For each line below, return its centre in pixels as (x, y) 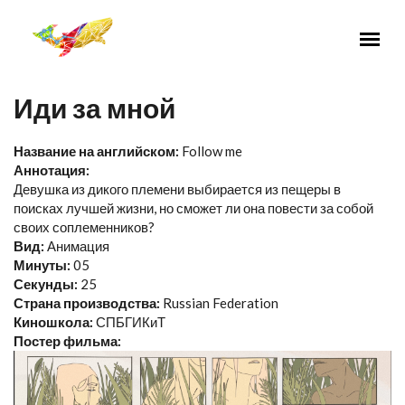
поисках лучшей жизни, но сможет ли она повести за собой (193, 208)
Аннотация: (53, 170)
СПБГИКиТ (131, 322)
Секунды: (47, 284)
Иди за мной (94, 108)
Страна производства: (88, 303)
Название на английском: (98, 151)
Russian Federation (221, 303)
